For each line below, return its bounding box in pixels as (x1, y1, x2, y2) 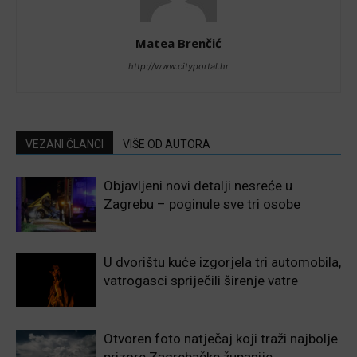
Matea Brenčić (135, 35, 222, 52)
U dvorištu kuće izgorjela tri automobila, (104, 254, 341, 271)
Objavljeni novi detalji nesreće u (104, 178, 292, 194)
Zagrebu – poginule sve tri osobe (104, 196, 300, 213)
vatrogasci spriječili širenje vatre (104, 273, 298, 289)
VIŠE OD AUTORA (123, 138, 210, 151)
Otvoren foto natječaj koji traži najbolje (104, 331, 338, 347)
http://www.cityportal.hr (128, 61, 229, 73)
